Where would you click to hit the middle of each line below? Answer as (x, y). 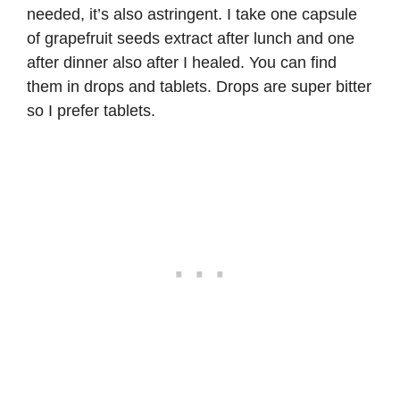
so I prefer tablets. (91, 110)
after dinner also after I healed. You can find (182, 62)
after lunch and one (283, 38)
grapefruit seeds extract (129, 38)
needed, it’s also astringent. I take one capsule (192, 14)
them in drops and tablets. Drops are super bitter (199, 86)
